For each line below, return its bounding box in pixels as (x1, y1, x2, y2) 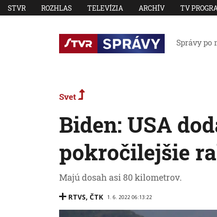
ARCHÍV (139, 3, 165, 13)
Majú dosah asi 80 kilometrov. (59, 171, 182, 183)
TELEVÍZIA (87, 3, 123, 13)
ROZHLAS (41, 3, 72, 13)
